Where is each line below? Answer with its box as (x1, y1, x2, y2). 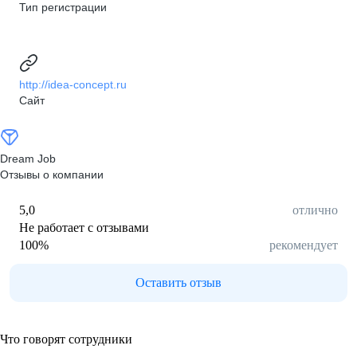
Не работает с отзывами (19, 221, 149, 234)
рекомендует (269, 238, 338, 252)
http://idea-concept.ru (19, 78, 127, 91)
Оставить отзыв (135, 276, 222, 289)
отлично (292, 203, 338, 217)
